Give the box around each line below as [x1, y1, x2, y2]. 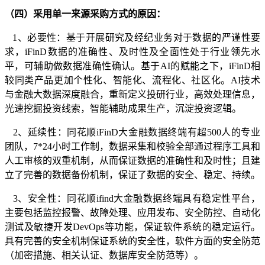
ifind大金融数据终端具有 [96, 193, 202, 203]
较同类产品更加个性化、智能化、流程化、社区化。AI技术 [5, 75, 260, 85]
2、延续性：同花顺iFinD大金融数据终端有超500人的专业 [5, 127, 260, 137]
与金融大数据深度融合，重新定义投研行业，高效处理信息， [5, 89, 260, 99]
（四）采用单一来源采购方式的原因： [5, 9, 166, 19]
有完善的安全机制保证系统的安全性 [14, 236, 166, 246]
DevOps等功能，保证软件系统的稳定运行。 [73, 222, 261, 232]
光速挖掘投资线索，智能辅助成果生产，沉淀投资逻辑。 [5, 104, 241, 114]
